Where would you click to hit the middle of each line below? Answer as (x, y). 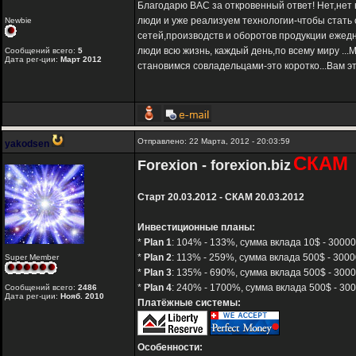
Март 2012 (81, 60)
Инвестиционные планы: (196, 228)
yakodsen (27, 144)
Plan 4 (158, 288)
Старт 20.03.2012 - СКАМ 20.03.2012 (221, 197)
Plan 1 (158, 243)
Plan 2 (158, 258)
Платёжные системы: (189, 303)
